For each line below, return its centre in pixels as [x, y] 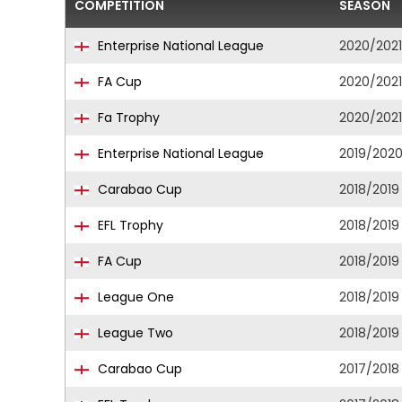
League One [134, 297]
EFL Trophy [129, 225]
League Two [134, 333]
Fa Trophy [127, 118]
